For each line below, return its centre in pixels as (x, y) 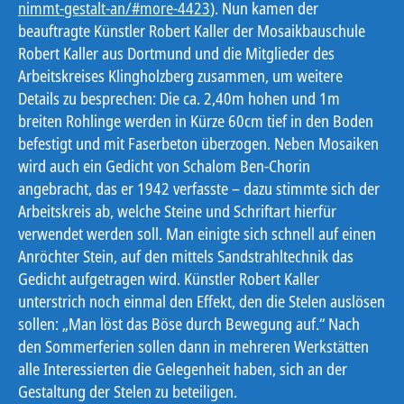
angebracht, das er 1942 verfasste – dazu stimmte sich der (199, 188)
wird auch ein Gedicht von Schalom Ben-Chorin (164, 165)
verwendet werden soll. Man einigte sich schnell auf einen (197, 233)
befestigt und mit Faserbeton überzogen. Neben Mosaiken (198, 143)
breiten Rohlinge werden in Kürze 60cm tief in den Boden (196, 120)
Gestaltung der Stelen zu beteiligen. (128, 391)
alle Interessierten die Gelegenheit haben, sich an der (183, 368)
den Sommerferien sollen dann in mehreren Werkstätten (193, 346)
